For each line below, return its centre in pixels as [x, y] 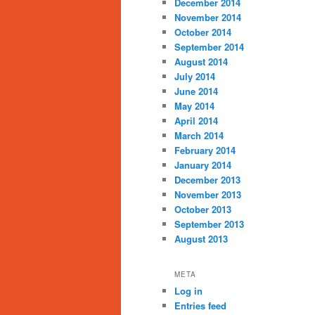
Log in [188, 290]
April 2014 [196, 121]
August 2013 [201, 239]
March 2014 [199, 136]
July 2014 [195, 77]
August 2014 [201, 62]
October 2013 [203, 210]
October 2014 [203, 32]
